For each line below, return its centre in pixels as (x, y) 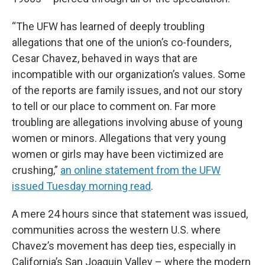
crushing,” (36, 170)
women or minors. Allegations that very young (119, 138)
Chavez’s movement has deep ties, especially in (124, 246)
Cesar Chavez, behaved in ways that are (105, 58)
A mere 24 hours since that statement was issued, (130, 214)
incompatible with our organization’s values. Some (129, 74)
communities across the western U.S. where (116, 230)
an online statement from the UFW (140, 170)
